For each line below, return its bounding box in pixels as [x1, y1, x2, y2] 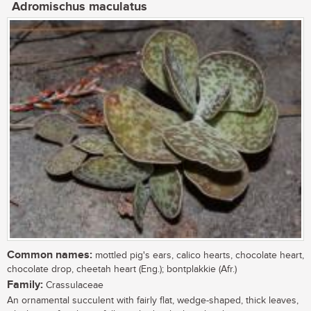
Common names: [7, 249, 92, 262]
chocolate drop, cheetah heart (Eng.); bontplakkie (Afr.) [7, 264, 237, 276]
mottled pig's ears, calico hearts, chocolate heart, [92, 250, 304, 262]
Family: [7, 278, 43, 292]
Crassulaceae [43, 280, 103, 292]
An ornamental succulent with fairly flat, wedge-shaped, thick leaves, [7, 295, 299, 307]
